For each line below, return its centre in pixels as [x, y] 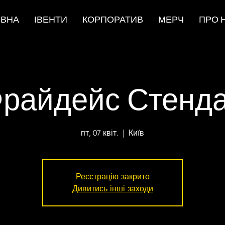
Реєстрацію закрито [113, 177]
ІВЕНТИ [51, 20]
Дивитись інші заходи [113, 189]
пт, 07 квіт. [100, 133]
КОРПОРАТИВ [113, 20]
